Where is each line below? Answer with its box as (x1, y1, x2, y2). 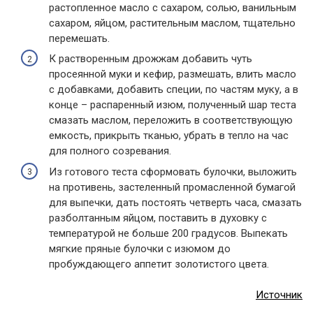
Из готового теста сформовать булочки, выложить (49, 165, 297, 178)
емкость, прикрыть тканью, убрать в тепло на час (49, 129, 289, 143)
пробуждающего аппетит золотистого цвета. (49, 257, 269, 270)
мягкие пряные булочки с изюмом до (49, 242, 231, 255)
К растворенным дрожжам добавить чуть (49, 52, 252, 66)
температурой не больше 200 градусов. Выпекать (49, 226, 288, 240)
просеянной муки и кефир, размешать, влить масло (49, 68, 296, 81)
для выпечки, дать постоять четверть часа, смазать (49, 196, 302, 209)
